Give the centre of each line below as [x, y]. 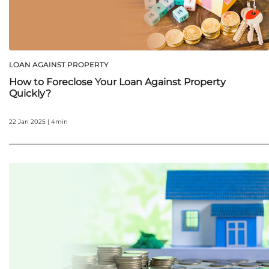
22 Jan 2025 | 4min [38, 121]
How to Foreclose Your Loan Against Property [117, 82]
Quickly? [30, 93]
